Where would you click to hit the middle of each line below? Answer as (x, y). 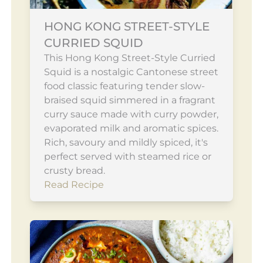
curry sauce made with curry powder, (131, 114)
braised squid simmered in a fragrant (129, 100)
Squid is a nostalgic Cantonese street (131, 72)
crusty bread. (74, 170)
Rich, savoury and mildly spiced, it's (126, 142)
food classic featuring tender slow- (124, 86)
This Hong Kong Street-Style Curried (129, 58)
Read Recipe (74, 184)
